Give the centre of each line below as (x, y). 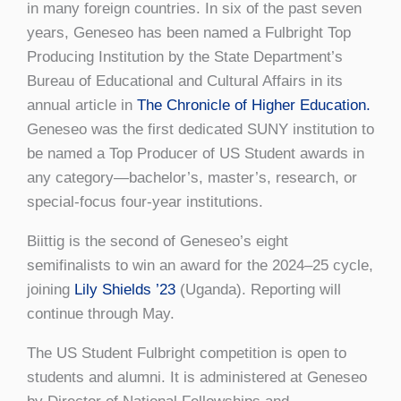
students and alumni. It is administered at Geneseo (197, 378)
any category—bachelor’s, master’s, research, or (192, 178)
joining (51, 290)
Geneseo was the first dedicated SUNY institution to (200, 130)
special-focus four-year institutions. (145, 202)
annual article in (82, 106)
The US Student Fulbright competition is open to (187, 354)
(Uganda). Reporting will (258, 290)
